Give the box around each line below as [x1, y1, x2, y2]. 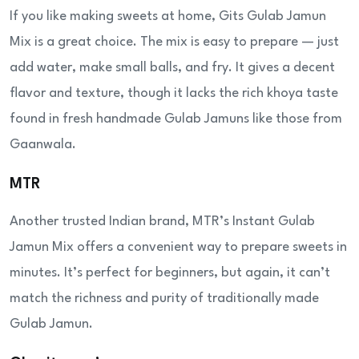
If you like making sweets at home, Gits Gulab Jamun [10, 10, 326, 24]
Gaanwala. [10, 138, 76, 152]
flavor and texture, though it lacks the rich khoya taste [10, 87, 338, 101]
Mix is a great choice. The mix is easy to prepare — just [10, 35, 339, 50]
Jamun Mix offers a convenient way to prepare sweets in [10, 240, 347, 255]
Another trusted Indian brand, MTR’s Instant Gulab [10, 215, 315, 229]
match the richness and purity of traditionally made [10, 292, 319, 306]
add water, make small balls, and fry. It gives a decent [10, 61, 335, 75]
